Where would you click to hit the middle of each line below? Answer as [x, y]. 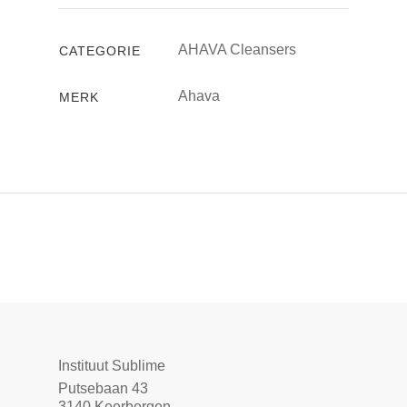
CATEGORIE [100, 50]
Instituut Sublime [112, 365]
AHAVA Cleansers [237, 49]
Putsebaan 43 [103, 388]
